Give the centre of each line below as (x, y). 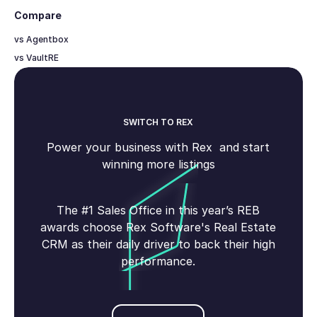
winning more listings (158, 165)
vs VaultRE (36, 57)
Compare (38, 16)
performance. (158, 261)
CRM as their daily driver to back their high (158, 244)
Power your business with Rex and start (158, 148)
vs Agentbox (41, 39)
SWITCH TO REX (158, 122)
